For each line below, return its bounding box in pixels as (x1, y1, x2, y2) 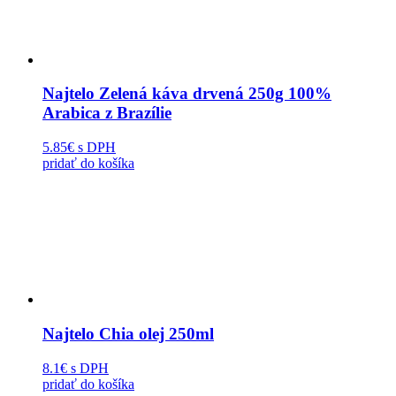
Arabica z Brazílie (42, 103, 171, 123)
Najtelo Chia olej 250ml (42, 324, 214, 343)
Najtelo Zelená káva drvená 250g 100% (42, 84, 331, 103)
